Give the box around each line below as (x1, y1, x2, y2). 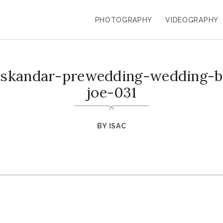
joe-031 (86, 83, 137, 102)
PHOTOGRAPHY (95, 15, 153, 24)
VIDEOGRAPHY (165, 15, 219, 24)
